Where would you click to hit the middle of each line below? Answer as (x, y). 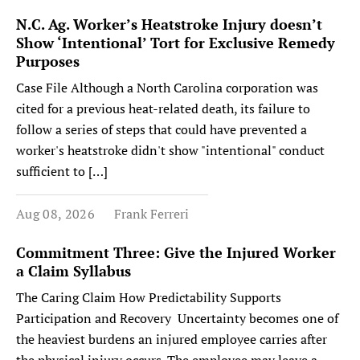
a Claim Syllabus (76, 271)
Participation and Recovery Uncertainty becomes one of (177, 318)
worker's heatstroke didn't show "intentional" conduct (170, 150)
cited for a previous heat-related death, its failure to (163, 108)
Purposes (48, 61)
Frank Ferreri (151, 214)
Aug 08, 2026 (55, 214)
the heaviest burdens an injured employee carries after (172, 339)
